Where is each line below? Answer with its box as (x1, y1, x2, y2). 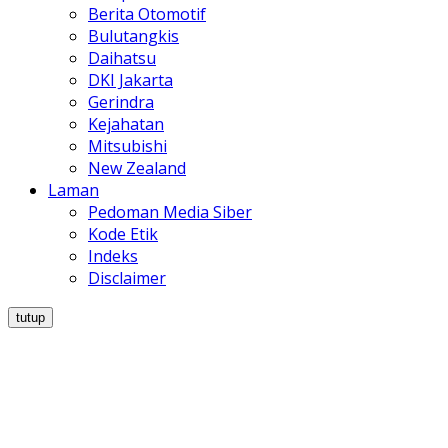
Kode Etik (88, 223, 158, 246)
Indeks (88, 245, 138, 268)
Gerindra (88, 91, 154, 114)
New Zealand (88, 157, 186, 180)
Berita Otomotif (88, 3, 206, 26)
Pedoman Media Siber (88, 201, 252, 224)
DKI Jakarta (88, 69, 173, 92)
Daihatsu (88, 47, 156, 70)
